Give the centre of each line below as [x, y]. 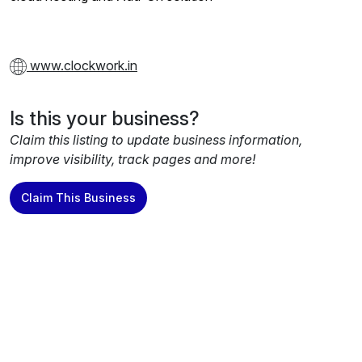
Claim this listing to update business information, [156, 140]
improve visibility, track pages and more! [133, 160]
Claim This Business [78, 198]
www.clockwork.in [82, 66]
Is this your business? [105, 119]
